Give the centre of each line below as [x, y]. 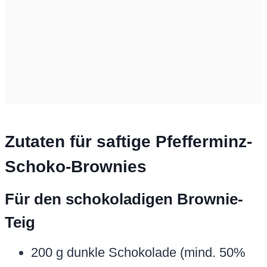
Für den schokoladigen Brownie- [124, 199]
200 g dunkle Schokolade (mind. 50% [138, 253]
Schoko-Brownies [76, 167]
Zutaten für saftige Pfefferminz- [128, 142]
